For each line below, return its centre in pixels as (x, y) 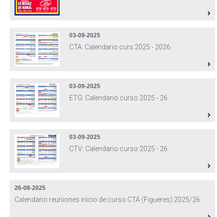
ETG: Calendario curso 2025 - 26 (118, 98)
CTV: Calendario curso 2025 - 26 (118, 149)
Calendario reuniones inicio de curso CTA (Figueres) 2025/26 (107, 200)
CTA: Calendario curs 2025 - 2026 (120, 47)
